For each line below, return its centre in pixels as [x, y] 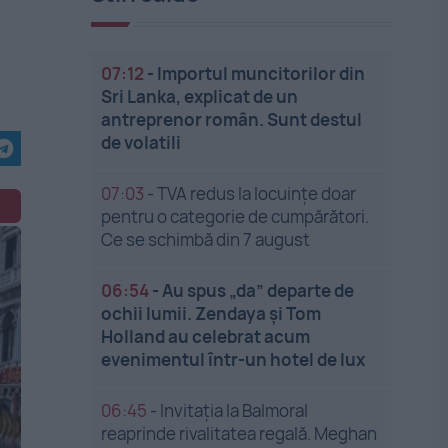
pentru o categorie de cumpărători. [235, 216]
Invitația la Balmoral [234, 410]
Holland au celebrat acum [206, 336]
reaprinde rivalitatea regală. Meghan [239, 433]
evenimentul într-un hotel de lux [233, 359]
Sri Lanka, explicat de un [200, 96]
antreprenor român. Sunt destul [232, 119]
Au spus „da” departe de [258, 290]
